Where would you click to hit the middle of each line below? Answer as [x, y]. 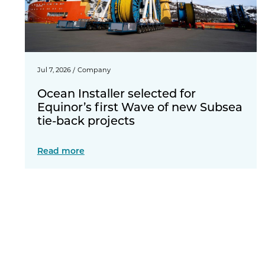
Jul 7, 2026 [54, 70]
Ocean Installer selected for [116, 93]
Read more [61, 151]
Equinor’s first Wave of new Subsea [140, 106]
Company [94, 70]
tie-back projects [86, 120]
